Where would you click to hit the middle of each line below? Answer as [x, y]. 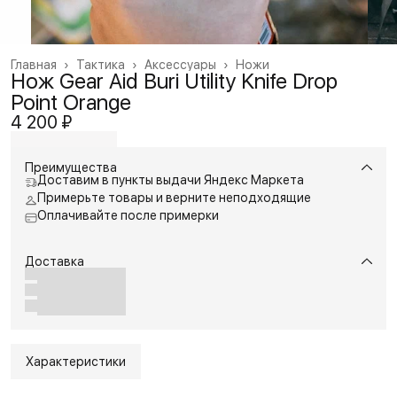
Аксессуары [180, 64]
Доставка [54, 261]
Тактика [101, 64]
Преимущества [71, 167]
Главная [34, 64]
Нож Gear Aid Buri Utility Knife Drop [174, 81]
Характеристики [76, 361]
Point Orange [71, 102]
